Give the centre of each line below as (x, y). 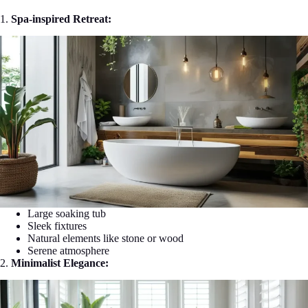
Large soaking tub (67, 214)
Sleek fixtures (57, 226)
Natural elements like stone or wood (106, 239)
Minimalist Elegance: (60, 263)
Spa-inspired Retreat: (61, 19)
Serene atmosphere (68, 251)
